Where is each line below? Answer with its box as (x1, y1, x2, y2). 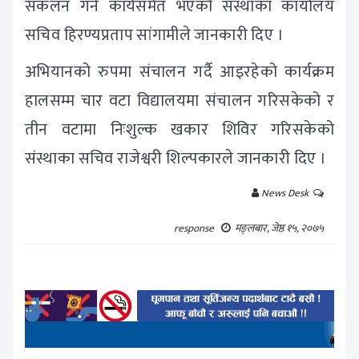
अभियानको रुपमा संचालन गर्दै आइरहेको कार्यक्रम (25, 58, 334, 87)
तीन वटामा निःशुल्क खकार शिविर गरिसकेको (25, 116, 334, 144)
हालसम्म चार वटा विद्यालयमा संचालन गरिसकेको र (25, 87, 334, 115)
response (174, 220, 221, 238)
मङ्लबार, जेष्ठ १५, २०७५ (235, 220, 326, 238)
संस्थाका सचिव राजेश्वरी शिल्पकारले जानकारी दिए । (25, 145, 327, 173)
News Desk (259, 184, 313, 203)
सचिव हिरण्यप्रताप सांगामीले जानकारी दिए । (25, 22, 284, 50)
